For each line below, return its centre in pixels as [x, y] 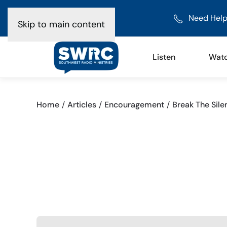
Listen [164, 57]
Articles [82, 105]
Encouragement [134, 105]
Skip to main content [61, 24]
